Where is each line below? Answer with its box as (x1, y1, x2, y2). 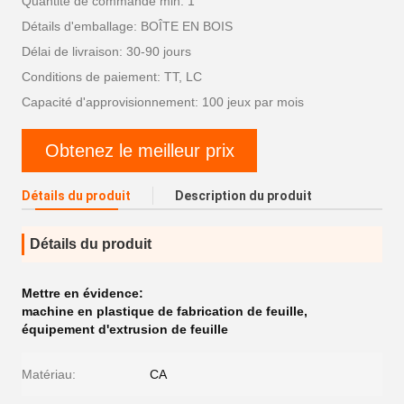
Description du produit (175, 188, 312, 203)
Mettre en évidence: (22, 286, 143, 300)
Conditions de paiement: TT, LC (22, 69, 202, 84)
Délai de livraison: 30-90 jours (22, 44, 191, 59)
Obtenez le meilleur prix (44, 140, 234, 161)
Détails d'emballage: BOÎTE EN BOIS (22, 19, 233, 33)
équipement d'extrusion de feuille (22, 322, 228, 336)
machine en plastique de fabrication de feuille (22, 304, 304, 318)
